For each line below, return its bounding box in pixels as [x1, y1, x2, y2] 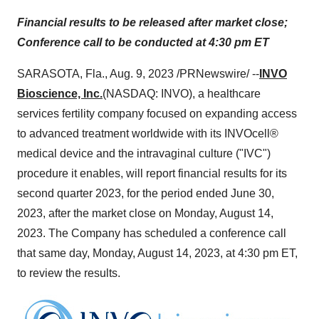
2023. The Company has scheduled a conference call [17, 227, 286, 239]
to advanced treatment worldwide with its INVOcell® [17, 127, 278, 140]
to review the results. [17, 267, 120, 279]
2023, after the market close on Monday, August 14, [17, 207, 273, 219]
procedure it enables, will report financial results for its [17, 167, 287, 179]
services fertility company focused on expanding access [17, 108, 297, 120]
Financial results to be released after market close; [17, 16, 288, 28]
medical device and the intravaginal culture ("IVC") [17, 147, 271, 159]
